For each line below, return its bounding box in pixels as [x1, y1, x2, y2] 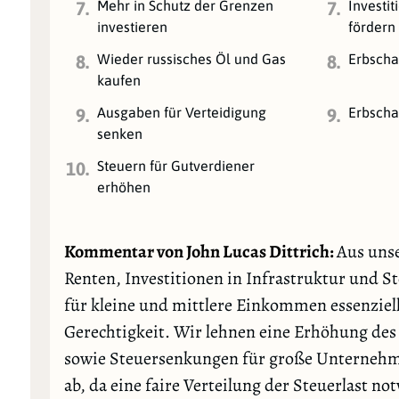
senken [97, 125, 143, 142]
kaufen [97, 71, 142, 88]
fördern [348, 18, 396, 35]
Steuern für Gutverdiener [97, 157, 256, 174]
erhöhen [97, 178, 151, 195]
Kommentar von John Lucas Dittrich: [63, 239, 337, 264]
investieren [97, 18, 168, 35]
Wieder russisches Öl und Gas [97, 50, 287, 67]
